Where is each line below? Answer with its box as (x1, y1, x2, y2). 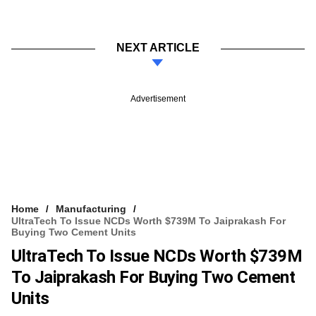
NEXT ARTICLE (116, 41, 200, 54)
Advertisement (130, 93, 186, 104)
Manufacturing (56, 202, 126, 214)
